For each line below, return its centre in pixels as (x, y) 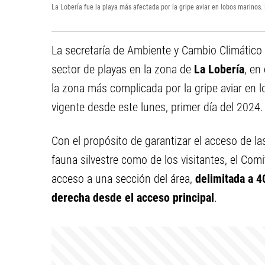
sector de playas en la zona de (123, 69)
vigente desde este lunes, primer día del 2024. (157, 107)
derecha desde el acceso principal (133, 198)
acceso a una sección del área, (122, 179)
